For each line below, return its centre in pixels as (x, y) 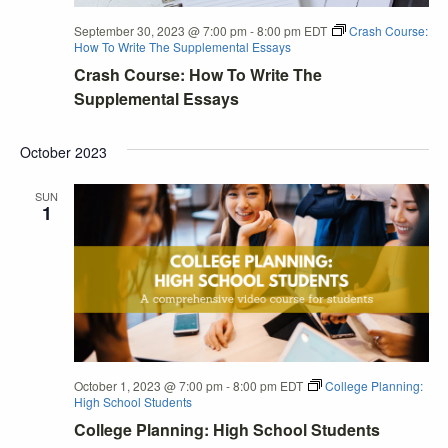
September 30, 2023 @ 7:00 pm (160, 31)
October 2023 (63, 152)
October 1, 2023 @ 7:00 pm (148, 385)
